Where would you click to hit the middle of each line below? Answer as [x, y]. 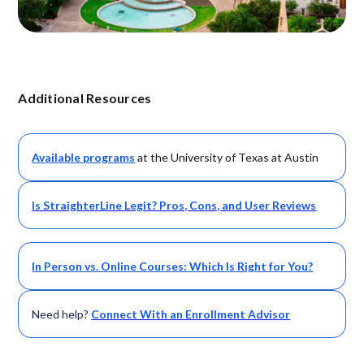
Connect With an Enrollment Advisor [191, 314]
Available [58, 158]
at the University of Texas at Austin [227, 158]
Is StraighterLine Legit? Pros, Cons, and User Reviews [174, 206]
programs [109, 158]
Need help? [61, 314]
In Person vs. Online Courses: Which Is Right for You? [173, 266]
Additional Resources [85, 98]
